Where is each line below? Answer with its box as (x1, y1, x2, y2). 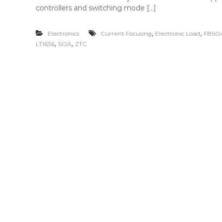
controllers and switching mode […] (36, 3, 156, 12)
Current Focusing (101, 30, 152, 37)
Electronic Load (155, 30, 200, 37)
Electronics (48, 30, 79, 37)
